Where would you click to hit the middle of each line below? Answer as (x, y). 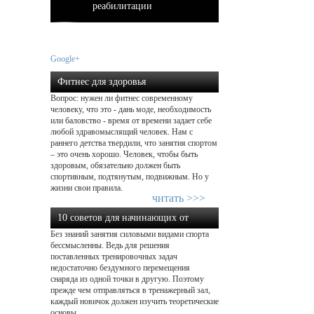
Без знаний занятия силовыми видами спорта (130, 234)
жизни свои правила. (88, 188)
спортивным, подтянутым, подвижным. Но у (130, 177)
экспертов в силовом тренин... (122, 239)
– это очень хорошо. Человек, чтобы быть (124, 154)
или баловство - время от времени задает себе (131, 121)
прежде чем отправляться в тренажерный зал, (130, 290)
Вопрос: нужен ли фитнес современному (122, 98)
